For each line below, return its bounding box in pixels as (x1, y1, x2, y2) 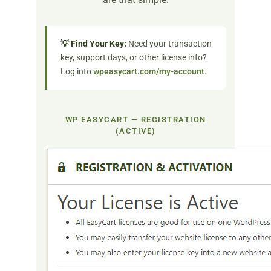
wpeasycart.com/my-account (93, 67, 204, 77)
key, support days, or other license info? (60, 53, 207, 63)
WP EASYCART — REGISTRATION (65, 115, 206, 125)
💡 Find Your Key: (60, 39, 126, 49)
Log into (60, 67, 93, 77)
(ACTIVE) (115, 126, 156, 136)
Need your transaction (126, 39, 212, 49)
